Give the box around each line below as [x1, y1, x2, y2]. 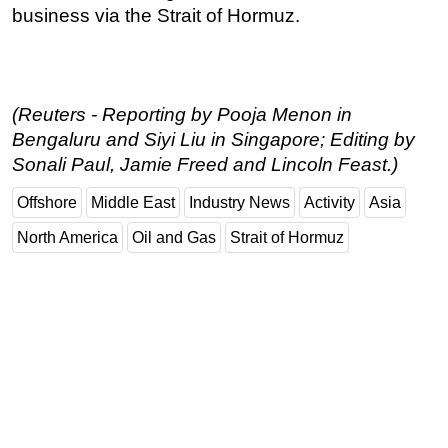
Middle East [91, 194, 175, 212]
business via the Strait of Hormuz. [12, 5, 300, 27]
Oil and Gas [132, 229, 216, 247]
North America [17, 229, 118, 247]
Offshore [17, 194, 77, 212]
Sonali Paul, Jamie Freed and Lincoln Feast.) [12, 154, 398, 176]
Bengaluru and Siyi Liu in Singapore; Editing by [12, 129, 415, 151]
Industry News [189, 194, 290, 212]
